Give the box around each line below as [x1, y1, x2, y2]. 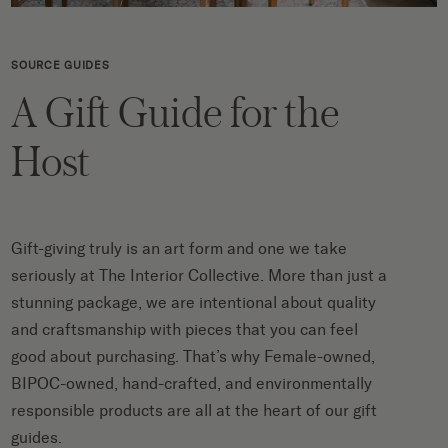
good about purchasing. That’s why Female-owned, [11, 346, 376, 366]
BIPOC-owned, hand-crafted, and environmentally [11, 373, 373, 393]
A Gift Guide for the [11, 82, 340, 140]
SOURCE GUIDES [11, 58, 110, 72]
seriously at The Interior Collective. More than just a [11, 265, 388, 285]
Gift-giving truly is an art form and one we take [11, 238, 348, 258]
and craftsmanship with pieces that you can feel [11, 319, 359, 339]
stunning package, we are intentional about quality [11, 292, 377, 312]
